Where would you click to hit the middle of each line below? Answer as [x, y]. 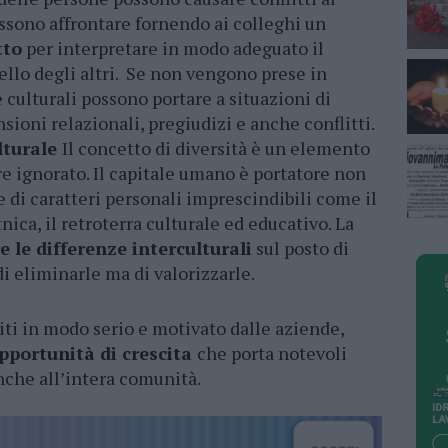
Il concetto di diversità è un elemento [216, 148]
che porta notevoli [272, 353]
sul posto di [300, 248]
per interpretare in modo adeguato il [173, 48]
